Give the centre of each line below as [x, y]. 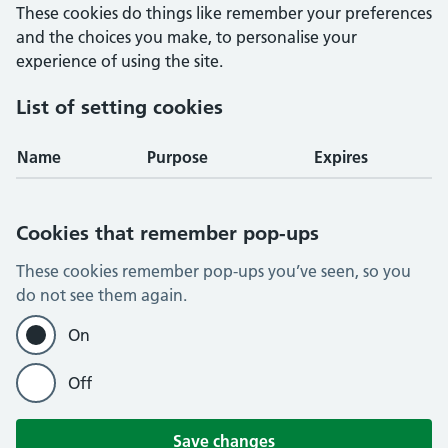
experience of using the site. [119, 61]
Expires [341, 157]
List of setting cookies [119, 107]
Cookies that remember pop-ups [167, 233]
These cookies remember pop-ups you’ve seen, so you [213, 271]
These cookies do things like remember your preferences [224, 13]
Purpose [177, 157]
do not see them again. [101, 295]
